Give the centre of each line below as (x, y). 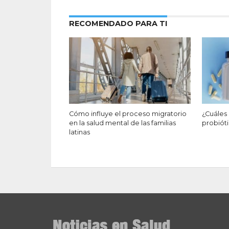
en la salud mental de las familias (122, 123)
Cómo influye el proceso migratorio (128, 114)
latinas (79, 132)
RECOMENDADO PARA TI (118, 24)
